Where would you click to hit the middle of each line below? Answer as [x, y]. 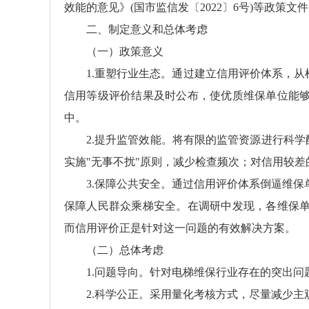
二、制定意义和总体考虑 [147, 29]
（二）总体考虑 [125, 250]
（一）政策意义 [125, 51]
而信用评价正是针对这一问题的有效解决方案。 [180, 228]
